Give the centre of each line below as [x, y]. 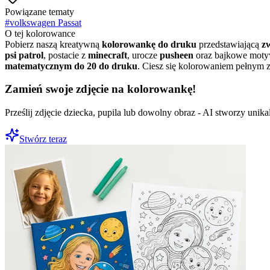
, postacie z [66, 55]
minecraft [108, 55]
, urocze [143, 55]
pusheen [177, 55]
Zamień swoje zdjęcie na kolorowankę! [100, 89]
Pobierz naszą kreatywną [53, 44]
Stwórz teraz [43, 139]
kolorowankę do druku [149, 44]
